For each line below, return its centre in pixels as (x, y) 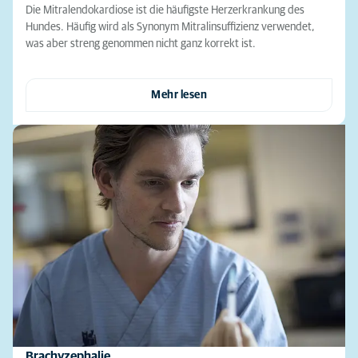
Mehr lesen (179, 95)
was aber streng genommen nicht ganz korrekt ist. (141, 44)
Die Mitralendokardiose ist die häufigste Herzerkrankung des (165, 11)
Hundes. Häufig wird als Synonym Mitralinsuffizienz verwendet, (170, 28)
